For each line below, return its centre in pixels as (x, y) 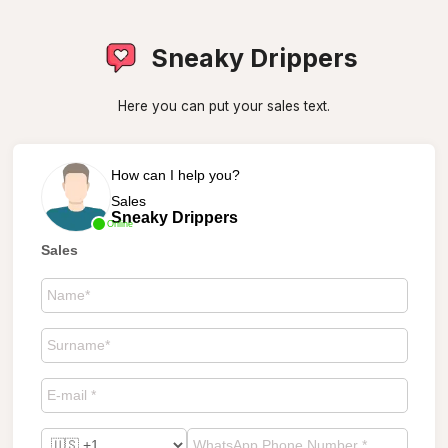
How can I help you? (175, 174)
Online (119, 223)
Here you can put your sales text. (224, 106)
